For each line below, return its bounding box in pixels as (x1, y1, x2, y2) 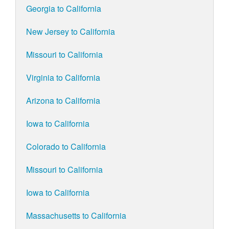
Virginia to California (26, 72, 100, 84)
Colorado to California (26, 141, 106, 153)
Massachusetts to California (26, 210, 126, 222)
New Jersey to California (26, 26, 115, 38)
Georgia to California (26, 3, 101, 15)
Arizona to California (26, 95, 100, 107)
